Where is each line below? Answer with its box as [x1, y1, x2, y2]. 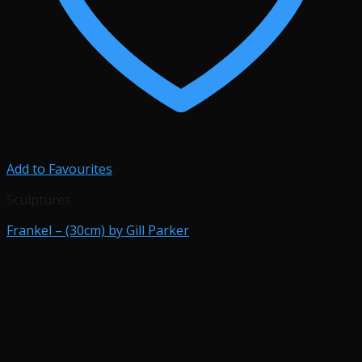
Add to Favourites [6, 160, 112, 178]
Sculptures [6, 191, 71, 208]
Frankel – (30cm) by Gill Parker [6, 221, 189, 239]
